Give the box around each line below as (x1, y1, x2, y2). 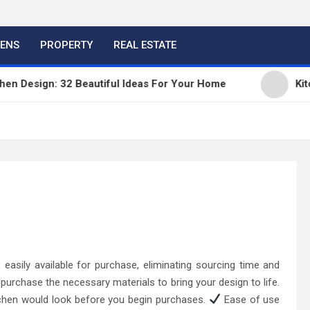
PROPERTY (40, 38, 93, 51)
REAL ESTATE (113, 38, 176, 51)
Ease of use (220, 293, 280, 306)
